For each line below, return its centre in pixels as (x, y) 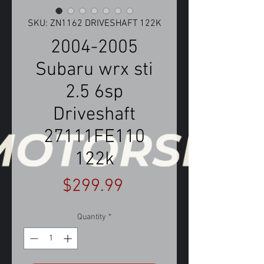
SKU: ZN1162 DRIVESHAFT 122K (94, 24)
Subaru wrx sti (94, 70)
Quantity (92, 217)
